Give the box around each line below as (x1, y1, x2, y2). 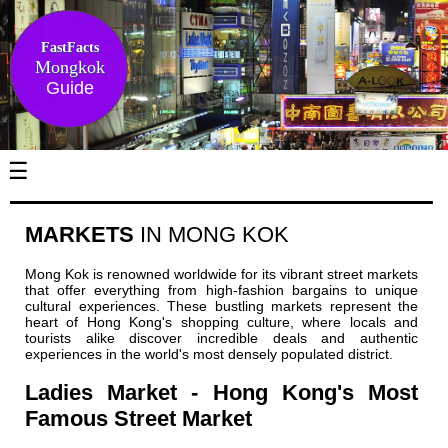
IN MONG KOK (140, 222, 289, 248)
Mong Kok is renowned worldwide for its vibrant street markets (25, 266, 418, 283)
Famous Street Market (25, 406, 252, 432)
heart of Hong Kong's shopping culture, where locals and (25, 314, 418, 331)
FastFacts (41, 39, 99, 55)
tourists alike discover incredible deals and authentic (25, 330, 418, 347)
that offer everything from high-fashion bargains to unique (25, 282, 418, 299)
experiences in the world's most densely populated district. (25, 346, 393, 363)
